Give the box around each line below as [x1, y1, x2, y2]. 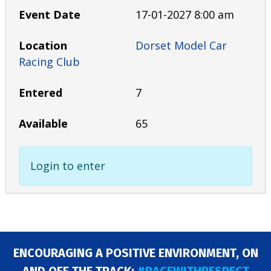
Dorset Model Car [135, 38, 227, 53]
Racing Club [19, 54, 80, 70]
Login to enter [30, 158, 106, 174]
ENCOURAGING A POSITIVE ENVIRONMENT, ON [13, 246, 258, 261]
